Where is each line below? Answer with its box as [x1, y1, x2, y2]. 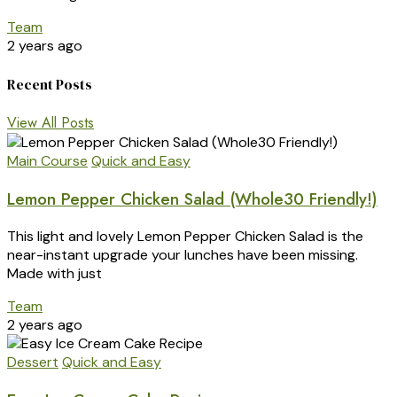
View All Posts [7, 112, 94, 133]
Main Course [7, 151, 88, 170]
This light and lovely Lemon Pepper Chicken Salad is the [7, 227, 363, 246]
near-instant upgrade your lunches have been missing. [7, 245, 358, 265]
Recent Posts [7, 74, 92, 94]
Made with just [7, 264, 102, 284]
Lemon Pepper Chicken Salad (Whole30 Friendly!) [7, 186, 378, 211]
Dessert [7, 353, 58, 372]
